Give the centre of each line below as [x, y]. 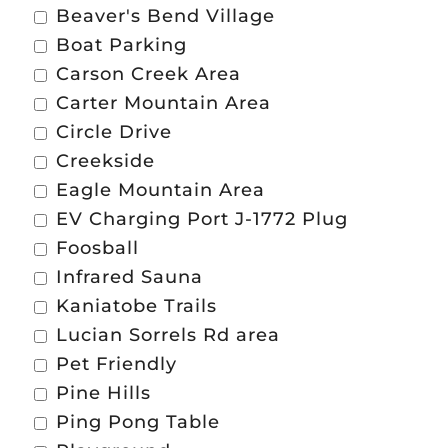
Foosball [97, 248]
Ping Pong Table [137, 422]
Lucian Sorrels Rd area [167, 335]
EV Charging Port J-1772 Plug [201, 219]
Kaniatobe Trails [136, 306]
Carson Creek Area [148, 74]
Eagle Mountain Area [160, 190]
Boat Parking [121, 45]
